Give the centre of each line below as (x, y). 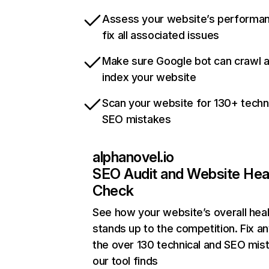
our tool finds (125, 261)
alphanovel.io (133, 157)
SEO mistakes (137, 119)
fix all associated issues (161, 35)
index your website (149, 77)
